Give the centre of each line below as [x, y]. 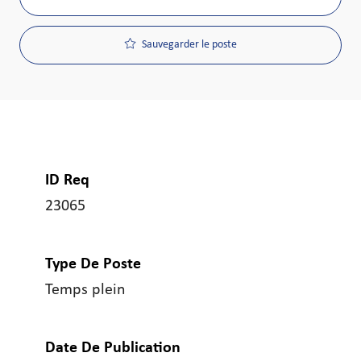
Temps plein [85, 290]
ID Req [67, 181]
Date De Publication [113, 349]
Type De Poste [93, 265]
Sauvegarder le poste [189, 45]
